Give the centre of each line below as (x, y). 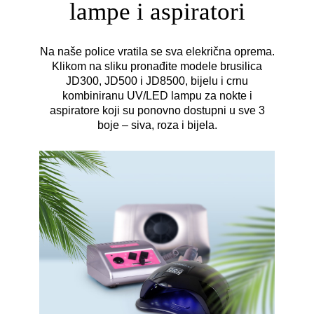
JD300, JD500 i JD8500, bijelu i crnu (157, 81)
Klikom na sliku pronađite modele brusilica (157, 66)
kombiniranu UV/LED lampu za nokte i (157, 95)
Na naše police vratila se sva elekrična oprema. (157, 51)
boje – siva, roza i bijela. (157, 125)
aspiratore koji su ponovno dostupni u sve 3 (157, 110)
